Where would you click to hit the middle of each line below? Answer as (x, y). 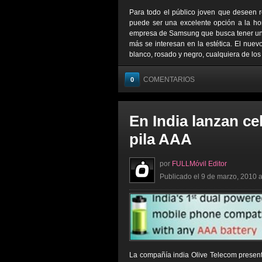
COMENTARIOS (169, 80)
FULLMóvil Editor (199, 164)
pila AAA (161, 139)
